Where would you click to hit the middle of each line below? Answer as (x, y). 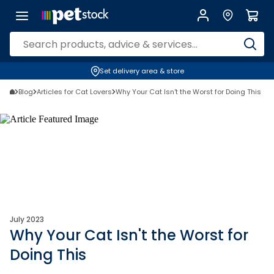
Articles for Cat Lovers (74, 92)
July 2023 (27, 219)
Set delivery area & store (142, 71)
